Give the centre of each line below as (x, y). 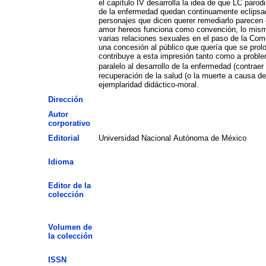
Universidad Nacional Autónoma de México (172, 138)
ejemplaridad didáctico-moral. (148, 84)
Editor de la (69, 185)
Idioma (61, 161)
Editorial (64, 138)
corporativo (69, 123)
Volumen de (70, 227)
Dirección (65, 99)
